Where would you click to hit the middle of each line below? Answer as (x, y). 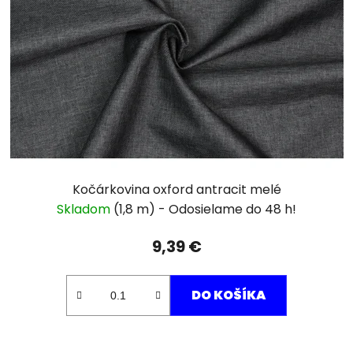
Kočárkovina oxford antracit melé (176, 190)
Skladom (85, 210)
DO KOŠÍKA (229, 295)
